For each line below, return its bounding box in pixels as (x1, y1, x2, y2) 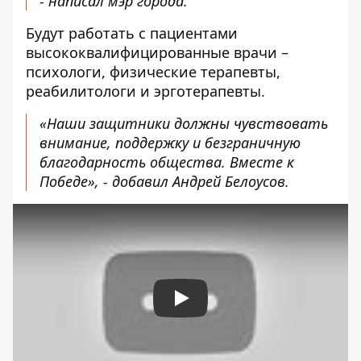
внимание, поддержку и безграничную (39, 133, 301, 152)
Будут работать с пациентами (26, 23, 238, 43)
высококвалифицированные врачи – (26, 43, 288, 62)
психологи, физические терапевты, (26, 62, 280, 81)
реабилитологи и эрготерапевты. (26, 81, 265, 101)
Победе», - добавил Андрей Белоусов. (39, 172, 289, 191)
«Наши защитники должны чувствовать (39, 114, 328, 133)
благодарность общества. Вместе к (39, 152, 294, 172)
